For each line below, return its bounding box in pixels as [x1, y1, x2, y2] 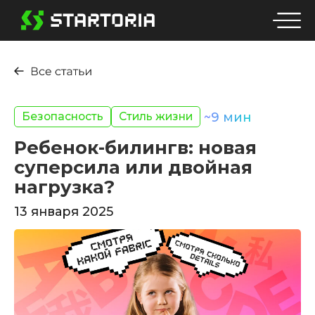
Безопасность [22, 110, 103, 124]
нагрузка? [14, 176, 115, 198]
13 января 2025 [14, 204, 113, 219]
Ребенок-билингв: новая [14, 136, 257, 159]
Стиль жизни [119, 110, 193, 124]
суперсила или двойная [14, 156, 252, 179]
